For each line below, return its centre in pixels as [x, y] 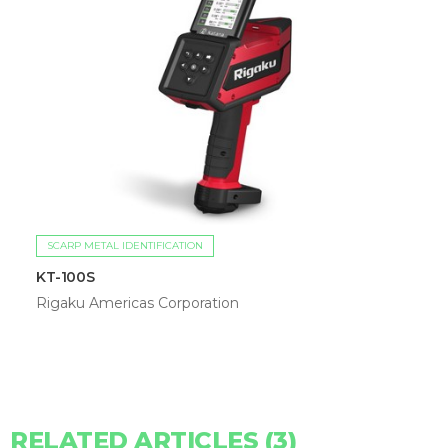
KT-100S [65, 276]
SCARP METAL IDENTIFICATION [125, 245]
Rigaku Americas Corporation [137, 302]
